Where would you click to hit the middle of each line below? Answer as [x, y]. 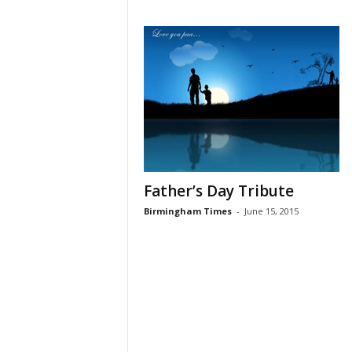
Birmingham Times [187, 211]
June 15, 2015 [271, 211]
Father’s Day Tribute [218, 191]
